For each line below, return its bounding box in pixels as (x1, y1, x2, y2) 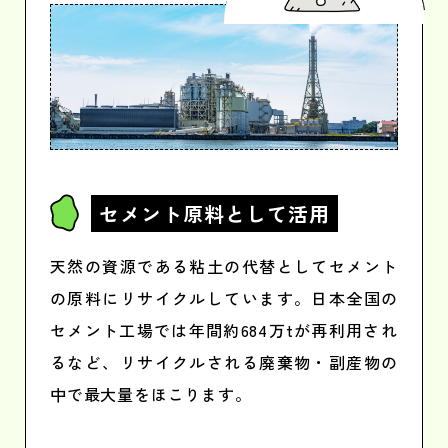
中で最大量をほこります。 (50, 382, 252, 406)
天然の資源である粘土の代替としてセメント (50, 254, 398, 278)
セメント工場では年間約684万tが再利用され (50, 318, 398, 342)
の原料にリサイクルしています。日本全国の (50, 286, 398, 310)
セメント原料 (99, 199, 225, 228)
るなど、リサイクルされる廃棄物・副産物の (50, 350, 398, 374)
